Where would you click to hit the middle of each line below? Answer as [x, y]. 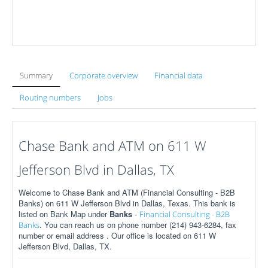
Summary [36, 75]
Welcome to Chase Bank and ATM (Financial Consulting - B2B [127, 192]
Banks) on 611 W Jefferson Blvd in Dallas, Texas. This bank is [127, 203]
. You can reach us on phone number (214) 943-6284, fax [138, 225]
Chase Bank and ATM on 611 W [112, 145]
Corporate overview [103, 75]
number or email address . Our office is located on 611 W [117, 235]
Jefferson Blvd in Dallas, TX [96, 169]
